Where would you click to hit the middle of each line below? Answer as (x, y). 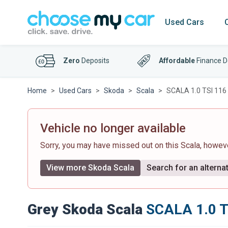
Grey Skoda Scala (85, 209)
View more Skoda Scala (90, 168)
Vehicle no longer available (113, 128)
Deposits (95, 61)
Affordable (177, 61)
